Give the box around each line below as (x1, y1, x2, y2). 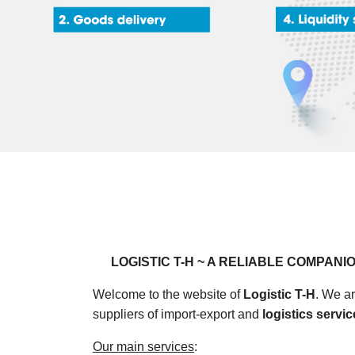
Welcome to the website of (93, 288, 243, 301)
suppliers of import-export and (93, 307, 262, 321)
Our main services (93, 340, 194, 353)
